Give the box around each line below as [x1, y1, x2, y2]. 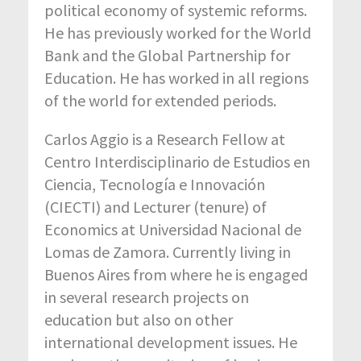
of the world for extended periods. [44, 90, 276, 111]
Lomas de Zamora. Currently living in [44, 242, 291, 263]
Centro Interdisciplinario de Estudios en [44, 151, 310, 172]
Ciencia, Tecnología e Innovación [44, 174, 265, 195]
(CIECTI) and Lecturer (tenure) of [44, 197, 267, 218]
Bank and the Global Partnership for [44, 45, 290, 66]
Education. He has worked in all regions [44, 68, 309, 89]
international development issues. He [44, 332, 297, 353]
